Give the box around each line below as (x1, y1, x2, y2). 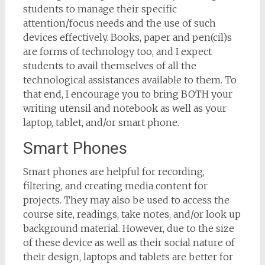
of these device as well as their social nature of (22, 237, 235, 248)
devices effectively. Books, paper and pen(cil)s (22, 31, 232, 43)
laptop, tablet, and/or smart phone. (22, 117, 179, 128)
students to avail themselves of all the (22, 60, 196, 72)
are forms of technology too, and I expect (22, 46, 212, 57)
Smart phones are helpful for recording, (22, 166, 205, 177)
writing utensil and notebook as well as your (22, 102, 227, 114)
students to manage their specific (22, 3, 177, 15)
